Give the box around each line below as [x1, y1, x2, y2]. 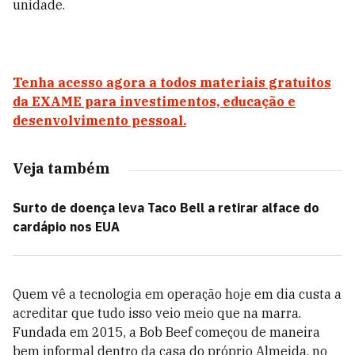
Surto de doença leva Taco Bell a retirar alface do [13, 200, 319, 216]
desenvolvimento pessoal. [13, 113, 186, 128]
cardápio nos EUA [13, 219, 120, 235]
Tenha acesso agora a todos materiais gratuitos [13, 74, 331, 90]
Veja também [13, 159, 109, 177]
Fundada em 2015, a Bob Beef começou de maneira [13, 324, 320, 340]
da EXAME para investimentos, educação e [13, 94, 296, 109]
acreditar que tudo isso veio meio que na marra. [13, 305, 301, 321]
